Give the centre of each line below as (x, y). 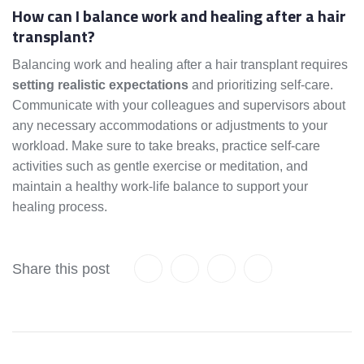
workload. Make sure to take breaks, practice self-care (166, 146)
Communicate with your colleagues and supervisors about (179, 106)
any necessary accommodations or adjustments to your (170, 126)
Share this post (61, 269)
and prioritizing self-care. (261, 85)
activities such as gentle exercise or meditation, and (160, 167)
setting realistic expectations (100, 85)
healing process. (60, 207)
